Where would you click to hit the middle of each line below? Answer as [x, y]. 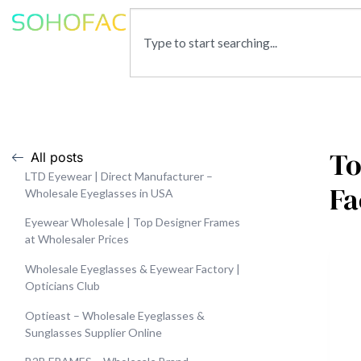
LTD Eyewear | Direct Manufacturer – [119, 176]
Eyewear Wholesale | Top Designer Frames [133, 222]
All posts [56, 157]
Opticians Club [62, 285]
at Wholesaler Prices [77, 239]
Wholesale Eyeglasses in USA [99, 193]
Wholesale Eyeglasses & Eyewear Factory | [133, 268]
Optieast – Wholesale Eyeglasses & [115, 315]
